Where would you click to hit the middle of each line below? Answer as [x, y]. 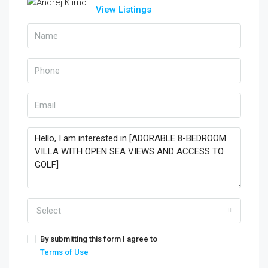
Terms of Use [64, 252]
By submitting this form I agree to [99, 239]
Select [49, 211]
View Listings [124, 10]
